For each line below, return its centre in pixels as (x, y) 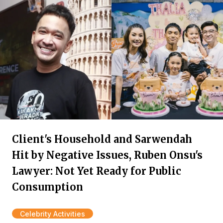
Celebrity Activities (53, 214)
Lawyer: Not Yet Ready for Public (97, 171)
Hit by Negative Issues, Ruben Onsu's (107, 155)
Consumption (48, 187)
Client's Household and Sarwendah (102, 139)
